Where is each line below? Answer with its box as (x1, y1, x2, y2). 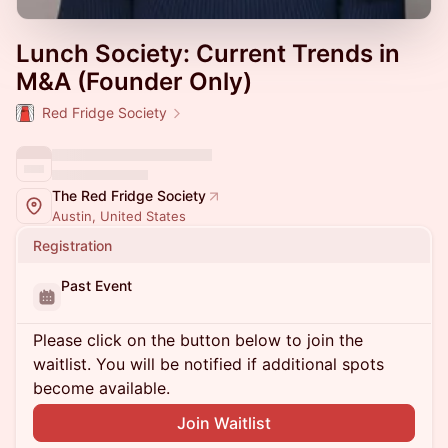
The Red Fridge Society (52, 187, 206, 204)
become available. (33, 378, 170, 398)
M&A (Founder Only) (16, 67, 252, 96)
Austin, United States (52, 208, 186, 224)
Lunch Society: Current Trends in (16, 39, 400, 68)
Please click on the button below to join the (33, 330, 363, 350)
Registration (33, 237, 112, 254)
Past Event (61, 277, 132, 294)
